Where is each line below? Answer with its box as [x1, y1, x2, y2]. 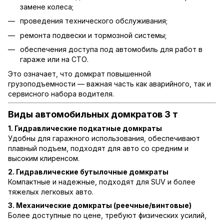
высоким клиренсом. [8, 154, 79, 163]
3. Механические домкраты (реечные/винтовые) [8, 201, 191, 210]
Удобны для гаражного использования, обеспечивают [8, 134, 200, 143]
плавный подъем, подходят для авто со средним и [8, 144, 188, 153]
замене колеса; [20, 2, 73, 11]
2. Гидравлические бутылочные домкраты [8, 167, 168, 176]
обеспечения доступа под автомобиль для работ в [20, 45, 202, 54]
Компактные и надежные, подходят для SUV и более [8, 177, 195, 186]
